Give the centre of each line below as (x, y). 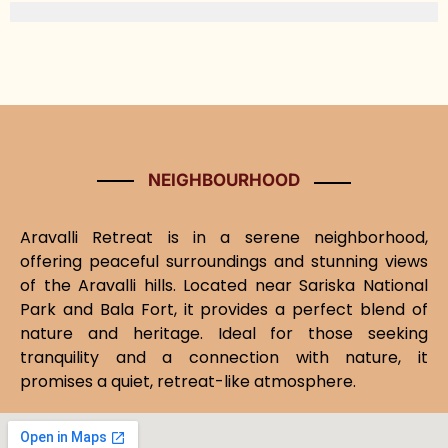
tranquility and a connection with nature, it (224, 357)
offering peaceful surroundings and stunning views (224, 261)
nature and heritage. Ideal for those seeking (224, 333)
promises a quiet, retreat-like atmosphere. (188, 381)
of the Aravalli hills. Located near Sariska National (224, 285)
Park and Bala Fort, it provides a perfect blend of (224, 309)
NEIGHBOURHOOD (224, 180)
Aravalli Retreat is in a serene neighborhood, (224, 237)
